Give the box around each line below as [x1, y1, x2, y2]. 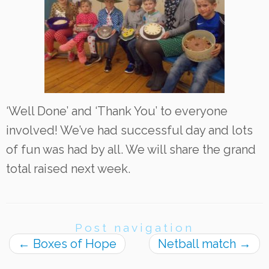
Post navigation [75, 220, 194, 234]
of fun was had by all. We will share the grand [6, 142, 256, 157]
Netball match [158, 236, 239, 251]
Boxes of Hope [30, 236, 116, 251]
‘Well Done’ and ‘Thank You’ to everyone [6, 103, 228, 118]
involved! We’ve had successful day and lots [6, 122, 253, 138]
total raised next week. [6, 161, 130, 176]
